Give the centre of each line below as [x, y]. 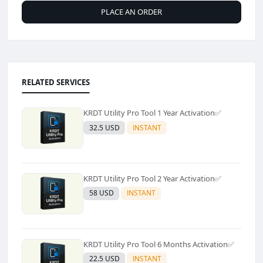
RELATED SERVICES [56, 82]
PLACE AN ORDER [131, 11]
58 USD [101, 193]
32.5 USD [104, 127]
